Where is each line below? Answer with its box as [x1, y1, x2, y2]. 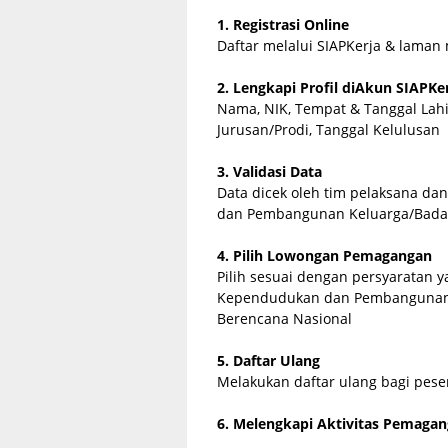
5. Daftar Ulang [217, 351, 320, 370]
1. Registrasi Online [217, 15, 349, 34]
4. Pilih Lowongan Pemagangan [217, 246, 432, 265]
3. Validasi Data [217, 162, 322, 181]
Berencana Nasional [217, 309, 352, 328]
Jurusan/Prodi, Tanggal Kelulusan [217, 120, 440, 139]
